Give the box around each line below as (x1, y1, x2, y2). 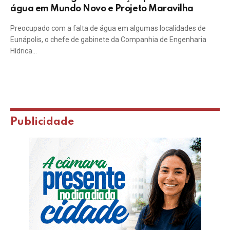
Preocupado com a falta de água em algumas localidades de (10, 24, 206, 32)
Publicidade (10, 117, 74, 127)
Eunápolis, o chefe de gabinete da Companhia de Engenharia (10, 35, 206, 44)
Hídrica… (10, 47, 37, 55)
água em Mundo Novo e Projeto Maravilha (10, 4, 194, 13)
